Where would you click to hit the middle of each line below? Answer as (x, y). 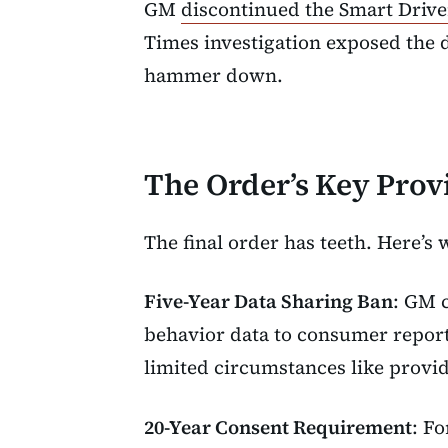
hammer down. (213, 75)
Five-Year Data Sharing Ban (268, 301)
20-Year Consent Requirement (278, 426)
